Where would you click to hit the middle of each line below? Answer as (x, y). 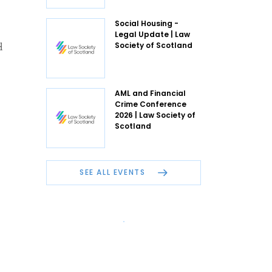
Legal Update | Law (152, 34)
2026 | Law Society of (155, 115)
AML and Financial (150, 93)
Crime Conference (151, 104)
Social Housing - (147, 23)
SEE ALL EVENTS (114, 172)
